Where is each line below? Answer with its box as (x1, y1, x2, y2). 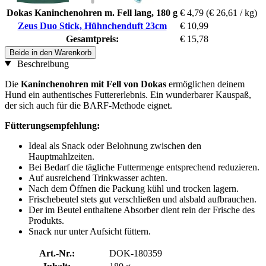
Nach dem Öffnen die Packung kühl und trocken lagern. (28, 183, 239, 194)
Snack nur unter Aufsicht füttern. (28, 226, 151, 236)
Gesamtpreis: (65, 33, 119, 44)
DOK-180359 (109, 248, 162, 258)
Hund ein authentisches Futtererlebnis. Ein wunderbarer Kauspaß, (5, 89, 251, 100)
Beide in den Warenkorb (9, 47, 91, 57)
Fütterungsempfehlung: (5, 120, 100, 131)
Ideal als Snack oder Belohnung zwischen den (28, 140, 201, 151)
